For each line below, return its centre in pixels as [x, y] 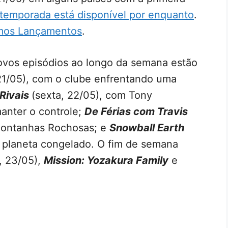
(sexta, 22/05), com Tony [92, 95]
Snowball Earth [147, 127]
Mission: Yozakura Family [106, 160]
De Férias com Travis [136, 111]
